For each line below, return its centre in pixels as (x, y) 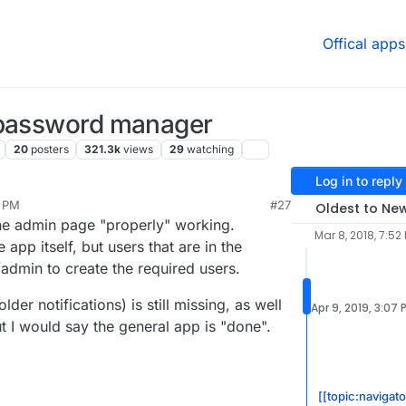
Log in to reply (358, 181)
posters (49, 150)
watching (210, 150)
